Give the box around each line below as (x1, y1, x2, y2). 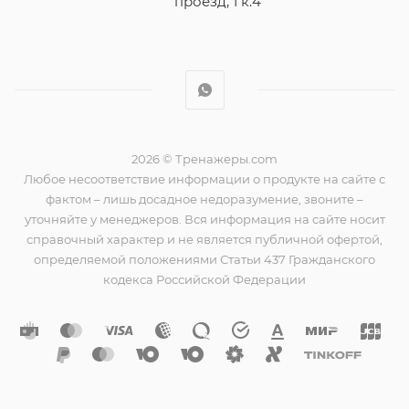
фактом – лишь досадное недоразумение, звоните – (46, 192, 363, 207)
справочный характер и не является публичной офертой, (26, 232, 383, 247)
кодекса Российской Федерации (103, 272, 306, 288)
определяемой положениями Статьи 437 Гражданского (34, 252, 375, 267)
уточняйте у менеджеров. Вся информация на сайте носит (24, 212, 385, 227)
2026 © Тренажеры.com (131, 152, 278, 167)
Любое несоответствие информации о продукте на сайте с (24, 172, 385, 187)
